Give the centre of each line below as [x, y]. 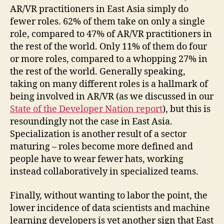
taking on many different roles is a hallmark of [109, 84]
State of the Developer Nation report [86, 109]
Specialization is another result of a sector [98, 134]
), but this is [186, 109]
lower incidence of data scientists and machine [110, 208]
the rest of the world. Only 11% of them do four [108, 47]
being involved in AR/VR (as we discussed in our [112, 97]
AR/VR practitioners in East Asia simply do [99, 9]
